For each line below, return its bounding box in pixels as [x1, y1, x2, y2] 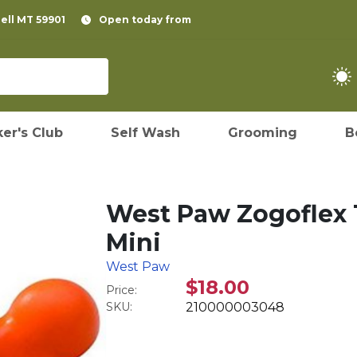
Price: [106, 283, 138, 297]
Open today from [99, 14, 191, 25]
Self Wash [111, 125, 180, 140]
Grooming [228, 125, 297, 140]
